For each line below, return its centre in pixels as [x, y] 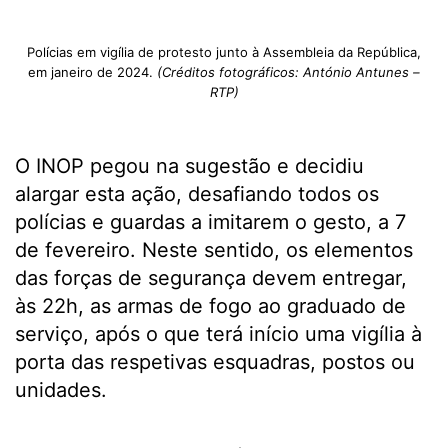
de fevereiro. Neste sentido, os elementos [214, 250]
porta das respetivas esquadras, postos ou [215, 362]
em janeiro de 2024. [92, 72]
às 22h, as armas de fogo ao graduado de [210, 306]
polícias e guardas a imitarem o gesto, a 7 [210, 222]
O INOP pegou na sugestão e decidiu [189, 166]
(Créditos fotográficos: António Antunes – [288, 72]
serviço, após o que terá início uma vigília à [218, 334]
